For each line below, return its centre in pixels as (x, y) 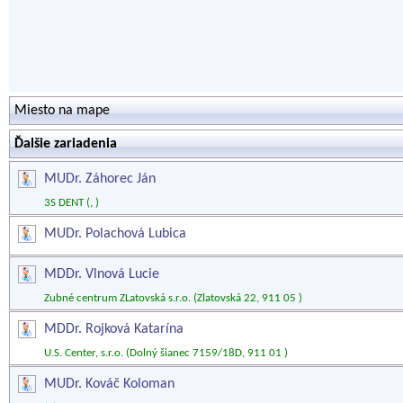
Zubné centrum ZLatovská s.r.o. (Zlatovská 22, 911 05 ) (173, 298)
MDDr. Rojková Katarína (114, 329)
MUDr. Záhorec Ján (100, 179)
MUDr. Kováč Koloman (109, 384)
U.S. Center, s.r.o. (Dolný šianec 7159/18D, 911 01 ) (166, 353)
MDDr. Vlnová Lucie (102, 274)
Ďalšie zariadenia (66, 144)
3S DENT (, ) (72, 203)
